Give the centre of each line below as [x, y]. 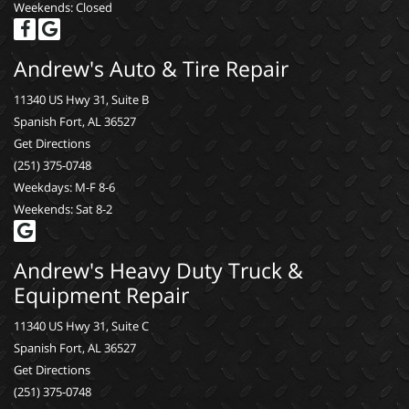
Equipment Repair [101, 295]
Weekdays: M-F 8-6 [64, 188]
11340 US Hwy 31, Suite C [81, 326]
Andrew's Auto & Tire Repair [151, 69]
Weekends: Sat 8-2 [63, 210]
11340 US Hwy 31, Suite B [81, 100]
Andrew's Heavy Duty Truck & [158, 271]
